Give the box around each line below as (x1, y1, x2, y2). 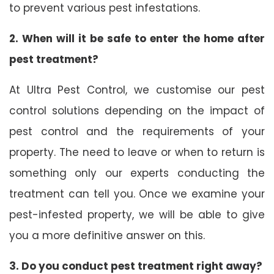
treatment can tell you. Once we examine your (9, 186, 265, 201)
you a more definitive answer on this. (9, 228, 205, 243)
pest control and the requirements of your (9, 124, 265, 139)
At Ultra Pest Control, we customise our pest (9, 82, 265, 97)
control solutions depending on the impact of (9, 103, 265, 118)
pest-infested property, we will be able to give (9, 207, 265, 222)
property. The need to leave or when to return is (9, 144, 265, 160)
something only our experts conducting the (9, 165, 265, 180)
